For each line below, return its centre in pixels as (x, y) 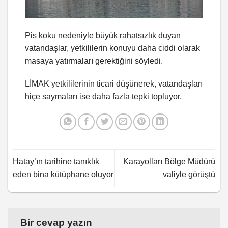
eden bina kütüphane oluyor (63, 175)
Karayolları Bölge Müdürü (169, 162)
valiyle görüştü (189, 175)
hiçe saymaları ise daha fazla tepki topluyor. (103, 97)
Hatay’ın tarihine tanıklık (56, 162)
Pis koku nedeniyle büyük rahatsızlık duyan (103, 35)
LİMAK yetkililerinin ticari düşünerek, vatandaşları (114, 84)
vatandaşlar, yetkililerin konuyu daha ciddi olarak (112, 48)
